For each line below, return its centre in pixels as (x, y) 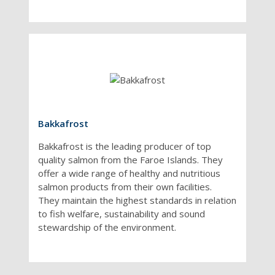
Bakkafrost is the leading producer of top (125, 146)
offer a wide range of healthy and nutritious (130, 173)
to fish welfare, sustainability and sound (122, 213)
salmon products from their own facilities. (125, 186)
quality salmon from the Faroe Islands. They (131, 159)
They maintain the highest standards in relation (137, 200)
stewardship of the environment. (107, 227)
